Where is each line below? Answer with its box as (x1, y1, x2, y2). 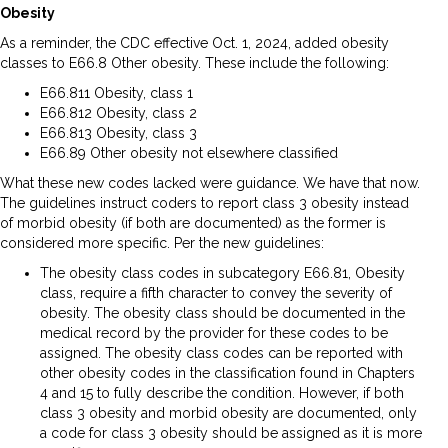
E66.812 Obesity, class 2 (40, 105, 197, 122)
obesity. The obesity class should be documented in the (40, 305, 405, 322)
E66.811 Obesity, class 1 (40, 85, 193, 102)
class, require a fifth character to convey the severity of (40, 285, 392, 302)
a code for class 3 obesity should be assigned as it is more (40, 425, 422, 442)
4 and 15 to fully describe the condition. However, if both (40, 385, 404, 402)
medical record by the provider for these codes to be (40, 325, 388, 342)
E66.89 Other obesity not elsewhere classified (40, 145, 338, 162)
